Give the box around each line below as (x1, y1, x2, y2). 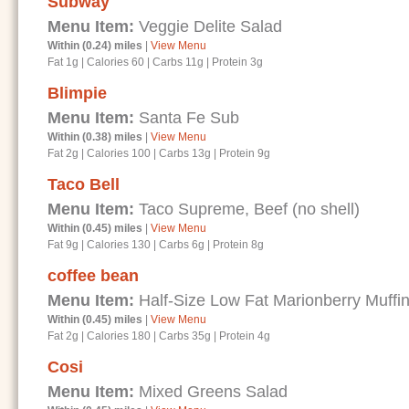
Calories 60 (87, 56, 144, 68)
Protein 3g (212, 56, 263, 68)
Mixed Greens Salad (134, 383, 288, 401)
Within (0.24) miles (47, 39, 142, 52)
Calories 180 (87, 330, 151, 342)
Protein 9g (219, 147, 270, 160)
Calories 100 (87, 147, 151, 160)
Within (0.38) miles (47, 131, 142, 143)
